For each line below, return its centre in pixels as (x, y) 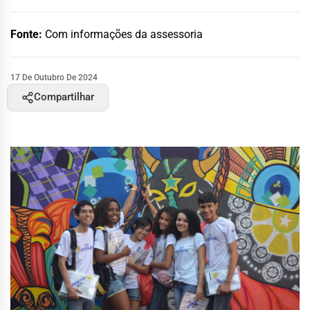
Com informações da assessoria (124, 34)
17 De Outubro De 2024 (54, 77)
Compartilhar (64, 97)
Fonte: (28, 34)
